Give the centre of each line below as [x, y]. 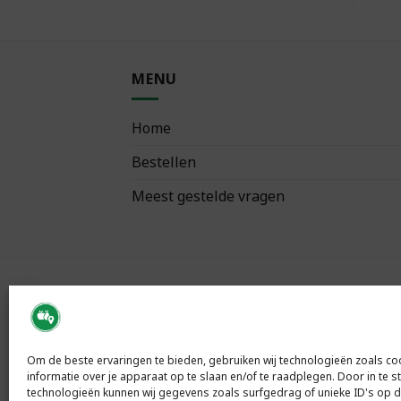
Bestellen [164, 162]
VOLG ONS [172, 295]
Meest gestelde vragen [208, 196]
